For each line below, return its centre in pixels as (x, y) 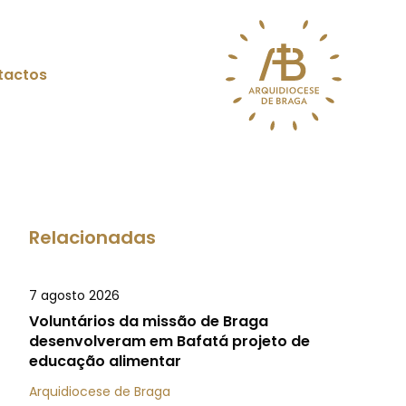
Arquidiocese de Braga (100, 391)
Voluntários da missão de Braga (149, 321)
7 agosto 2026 (74, 295)
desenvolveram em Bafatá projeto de (169, 341)
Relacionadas (92, 237)
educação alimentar (105, 361)
